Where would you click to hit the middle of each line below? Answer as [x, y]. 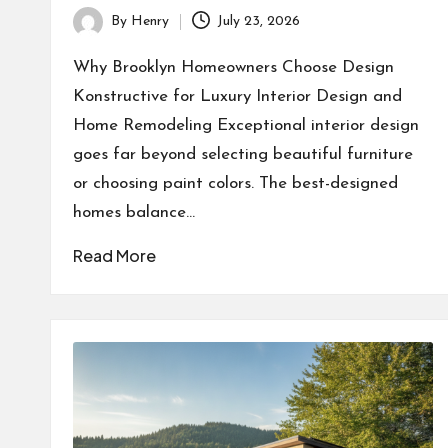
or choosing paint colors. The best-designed [235, 183]
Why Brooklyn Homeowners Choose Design [233, 67]
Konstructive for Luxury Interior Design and [237, 96]
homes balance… [134, 212]
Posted [94, 33]
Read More [114, 255]
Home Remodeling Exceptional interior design [246, 125]
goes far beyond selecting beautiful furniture [243, 154]
